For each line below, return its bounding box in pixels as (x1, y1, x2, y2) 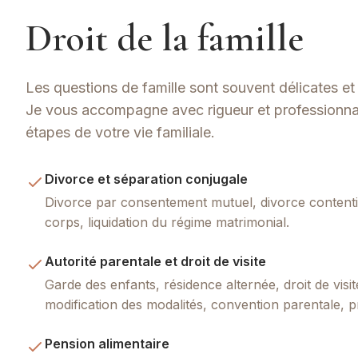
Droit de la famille (26, 15, 304, 62)
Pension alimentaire (45, 336, 169, 352)
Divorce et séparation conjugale (45, 171, 248, 187)
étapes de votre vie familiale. (26, 124, 215, 141)
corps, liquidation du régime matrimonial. (45, 214, 289, 230)
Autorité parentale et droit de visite (45, 253, 266, 269)
